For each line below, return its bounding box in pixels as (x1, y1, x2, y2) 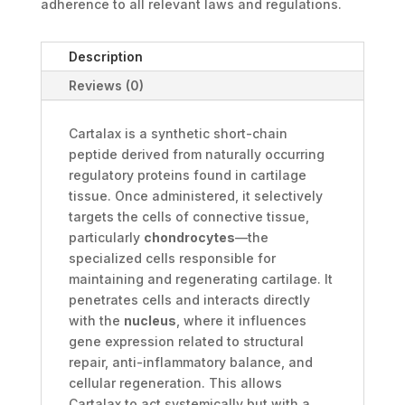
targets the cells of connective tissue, (68, 209, 309, 224)
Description (68, 49, 143, 64)
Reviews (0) (68, 78, 144, 93)
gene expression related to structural (68, 334, 304, 349)
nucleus (123, 313, 176, 328)
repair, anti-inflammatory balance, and (68, 354, 313, 370)
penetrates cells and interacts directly (68, 292, 310, 307)
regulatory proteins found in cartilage (68, 167, 306, 183)
